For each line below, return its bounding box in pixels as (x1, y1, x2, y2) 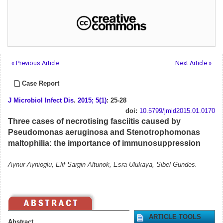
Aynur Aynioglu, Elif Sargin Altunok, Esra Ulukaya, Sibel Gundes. (8, 161, 197, 169)
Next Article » (175, 59, 212, 67)
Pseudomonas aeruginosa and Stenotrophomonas (8, 127, 200, 137)
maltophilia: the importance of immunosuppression (8, 138, 201, 148)
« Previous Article (11, 59, 59, 67)
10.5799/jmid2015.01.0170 (139, 108, 215, 115)
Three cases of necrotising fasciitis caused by (8, 116, 181, 126)
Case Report (20, 80, 59, 88)
